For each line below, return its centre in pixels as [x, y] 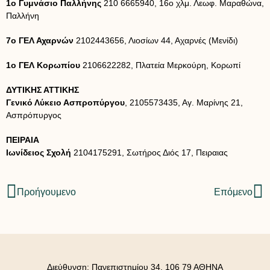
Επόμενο [233, 192]
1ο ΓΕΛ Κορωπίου [43, 65]
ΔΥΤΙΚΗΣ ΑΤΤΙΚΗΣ [42, 89]
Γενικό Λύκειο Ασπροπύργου [65, 102]
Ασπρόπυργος [34, 115]
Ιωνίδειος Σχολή [39, 152]
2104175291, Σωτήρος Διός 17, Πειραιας [149, 152]
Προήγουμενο [46, 192]
